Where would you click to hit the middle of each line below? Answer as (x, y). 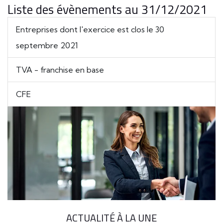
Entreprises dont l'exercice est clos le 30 (90, 29)
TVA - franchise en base (60, 70)
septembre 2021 (47, 45)
